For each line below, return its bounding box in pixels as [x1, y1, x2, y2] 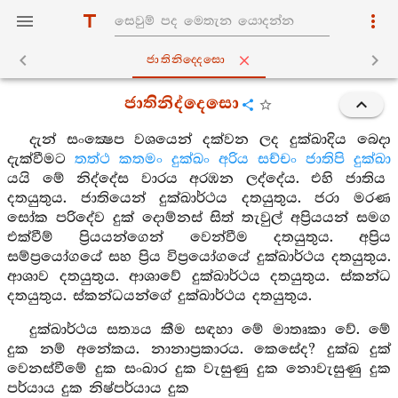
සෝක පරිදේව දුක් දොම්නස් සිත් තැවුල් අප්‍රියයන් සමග [7, 210, 391, 227]
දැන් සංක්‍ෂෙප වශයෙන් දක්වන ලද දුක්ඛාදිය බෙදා [28, 131, 391, 148]
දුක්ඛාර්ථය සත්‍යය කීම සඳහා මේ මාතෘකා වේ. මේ [28, 322, 391, 338]
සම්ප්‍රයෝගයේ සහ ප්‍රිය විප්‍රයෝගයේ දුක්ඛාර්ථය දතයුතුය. [7, 249, 391, 266]
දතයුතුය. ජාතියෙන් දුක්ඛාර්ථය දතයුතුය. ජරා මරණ [7, 190, 391, 207]
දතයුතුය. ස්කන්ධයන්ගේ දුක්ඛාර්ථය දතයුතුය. [7, 288, 312, 305]
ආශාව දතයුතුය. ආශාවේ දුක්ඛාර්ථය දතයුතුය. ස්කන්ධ [7, 268, 391, 285]
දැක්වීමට [7, 151, 75, 168]
